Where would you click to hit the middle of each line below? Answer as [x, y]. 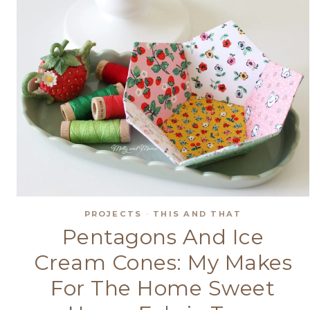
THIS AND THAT [198, 213]
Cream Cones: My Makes [163, 263]
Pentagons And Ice [163, 237]
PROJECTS [113, 213]
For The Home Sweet [163, 289]
